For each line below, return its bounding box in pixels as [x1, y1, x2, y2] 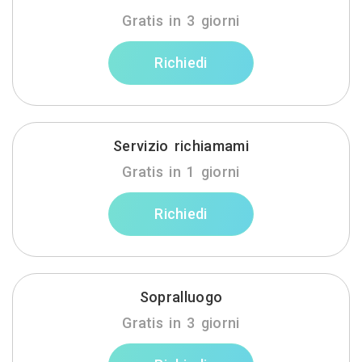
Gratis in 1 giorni [122, 163, 240, 180]
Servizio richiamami [113, 137, 249, 154]
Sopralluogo [139, 288, 223, 305]
